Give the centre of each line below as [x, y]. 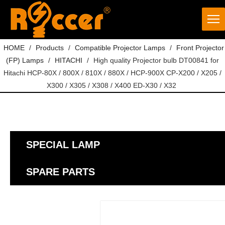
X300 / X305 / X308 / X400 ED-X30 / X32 [111, 85]
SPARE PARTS [61, 172]
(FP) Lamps [25, 60]
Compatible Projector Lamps [120, 48]
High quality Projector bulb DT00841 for [156, 60]
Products [50, 48]
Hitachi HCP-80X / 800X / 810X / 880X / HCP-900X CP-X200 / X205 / [113, 73]
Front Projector [200, 48]
